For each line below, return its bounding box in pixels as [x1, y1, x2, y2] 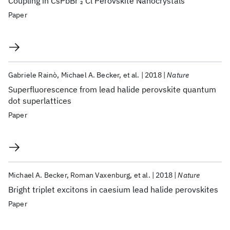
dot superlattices [8, 95, 71, 106]
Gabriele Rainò [8, 70, 57, 80]
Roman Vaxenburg [70, 170, 130, 180]
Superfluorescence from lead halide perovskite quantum [8, 84, 216, 94]
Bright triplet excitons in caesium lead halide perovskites [8, 184, 218, 195]
